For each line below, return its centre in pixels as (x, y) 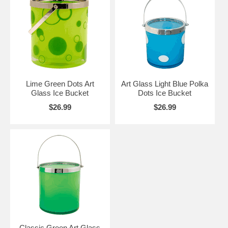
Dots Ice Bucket (165, 93)
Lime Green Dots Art (60, 84)
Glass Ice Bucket (60, 93)
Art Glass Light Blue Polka (165, 84)
